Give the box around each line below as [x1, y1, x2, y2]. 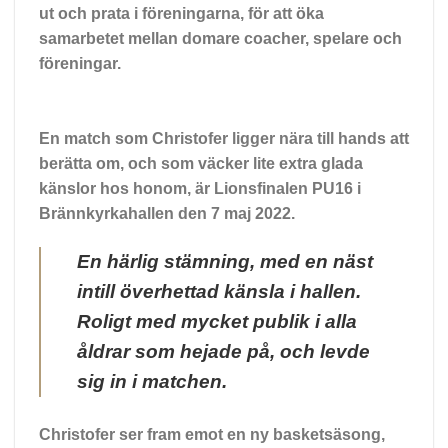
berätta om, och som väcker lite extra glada [39, 155, 363, 173]
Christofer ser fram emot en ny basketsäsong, [39, 426, 385, 444]
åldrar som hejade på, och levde [77, 341, 370, 363]
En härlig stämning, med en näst [77, 251, 373, 273]
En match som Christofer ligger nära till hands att [39, 130, 409, 148]
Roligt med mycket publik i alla [77, 311, 357, 333]
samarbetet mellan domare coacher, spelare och [39, 29, 402, 47]
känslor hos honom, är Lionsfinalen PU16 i [39, 180, 361, 198]
